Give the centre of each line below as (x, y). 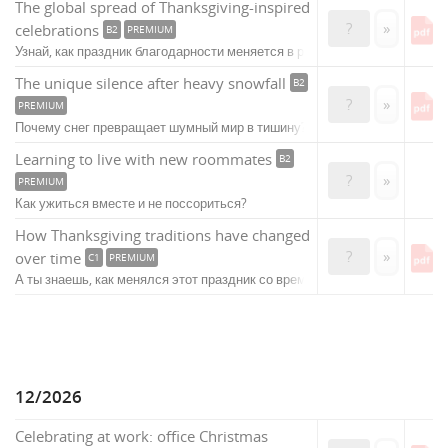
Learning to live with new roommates (143, 159)
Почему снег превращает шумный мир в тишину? (161, 128)
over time (48, 258)
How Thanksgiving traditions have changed (162, 235)
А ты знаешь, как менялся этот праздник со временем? (178, 280)
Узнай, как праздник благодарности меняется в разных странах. (204, 52)
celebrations (57, 30)
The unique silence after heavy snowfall (150, 83)
